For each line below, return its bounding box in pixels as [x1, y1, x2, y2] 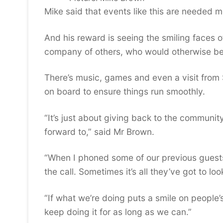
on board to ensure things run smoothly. [44, 86, 205, 97]
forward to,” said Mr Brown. [44, 126, 154, 137]
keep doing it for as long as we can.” [44, 207, 192, 218]
